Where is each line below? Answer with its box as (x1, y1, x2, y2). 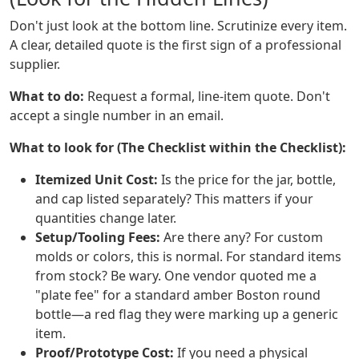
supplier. (10, 55, 60, 74)
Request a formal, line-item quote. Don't (84, 87, 330, 106)
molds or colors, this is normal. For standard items (35, 248, 341, 266)
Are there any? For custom (160, 228, 323, 247)
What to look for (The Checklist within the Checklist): (10, 139, 346, 157)
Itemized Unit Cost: (35, 171, 158, 189)
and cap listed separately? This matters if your (35, 190, 313, 208)
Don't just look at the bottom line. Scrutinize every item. (10, 17, 347, 35)
